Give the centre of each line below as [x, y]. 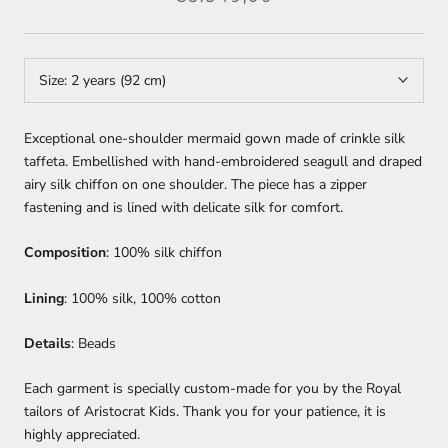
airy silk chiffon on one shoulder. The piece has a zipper [195, 184]
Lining [44, 298]
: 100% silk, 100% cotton [142, 298]
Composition [65, 253]
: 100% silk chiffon [164, 253]
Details [47, 343]
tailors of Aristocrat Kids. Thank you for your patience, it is [205, 412]
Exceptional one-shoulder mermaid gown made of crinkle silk [214, 138]
